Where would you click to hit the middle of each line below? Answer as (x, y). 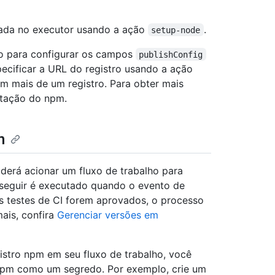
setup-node (176, 30)
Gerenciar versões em (108, 215)
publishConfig (171, 54)
